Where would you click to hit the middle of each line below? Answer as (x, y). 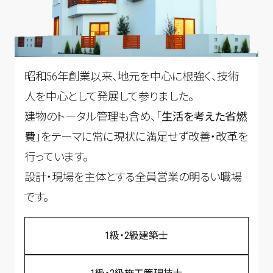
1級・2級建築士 (136, 235)
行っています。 (56, 157)
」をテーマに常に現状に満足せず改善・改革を (142, 136)
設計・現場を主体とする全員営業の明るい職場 (133, 177)
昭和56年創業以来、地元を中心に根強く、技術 (132, 76)
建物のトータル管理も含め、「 (93, 116)
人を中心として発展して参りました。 (109, 96)
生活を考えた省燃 (204, 116)
